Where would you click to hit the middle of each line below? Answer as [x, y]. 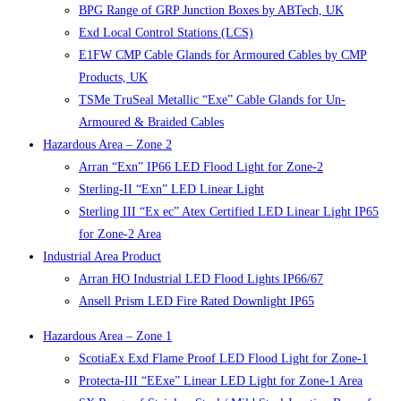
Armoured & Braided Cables [151, 123]
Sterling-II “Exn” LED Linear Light [171, 190]
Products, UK [113, 78]
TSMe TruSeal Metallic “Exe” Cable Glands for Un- [212, 100]
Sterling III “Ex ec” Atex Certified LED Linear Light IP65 [229, 212]
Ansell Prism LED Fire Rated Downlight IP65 [196, 302]
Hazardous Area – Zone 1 [107, 337]
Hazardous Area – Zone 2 [107, 145]
